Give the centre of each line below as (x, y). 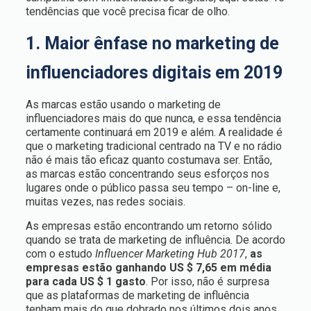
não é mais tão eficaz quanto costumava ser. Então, (149, 160)
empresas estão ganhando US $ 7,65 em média (148, 268)
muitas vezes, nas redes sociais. (105, 202)
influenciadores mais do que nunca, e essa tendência (153, 118)
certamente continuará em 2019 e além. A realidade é (154, 132)
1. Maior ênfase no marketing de (152, 43)
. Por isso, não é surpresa (207, 281)
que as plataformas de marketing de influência (137, 295)
